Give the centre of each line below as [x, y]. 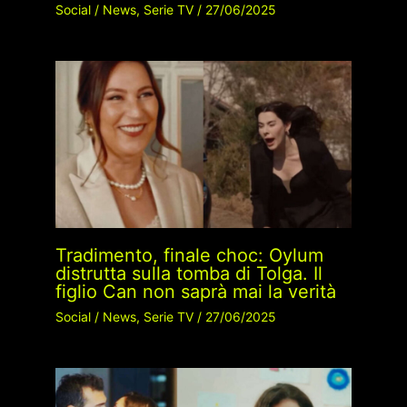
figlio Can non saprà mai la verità [195, 291]
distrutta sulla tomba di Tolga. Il [189, 273]
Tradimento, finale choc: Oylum [189, 255]
